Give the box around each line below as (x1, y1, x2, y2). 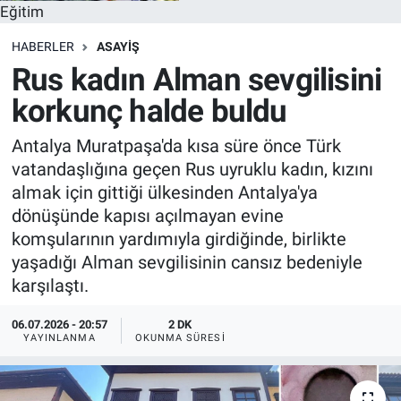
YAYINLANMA (22, 331, 96, 344)
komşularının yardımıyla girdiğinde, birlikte (11, 228, 346, 251)
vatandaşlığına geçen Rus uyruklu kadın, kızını (11, 158, 373, 181)
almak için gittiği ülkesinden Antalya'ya (11, 182, 318, 204)
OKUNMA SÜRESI (134, 331, 226, 344)
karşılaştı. (11, 275, 89, 297)
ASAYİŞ (96, 39, 140, 55)
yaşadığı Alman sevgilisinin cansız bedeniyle (11, 252, 363, 274)
